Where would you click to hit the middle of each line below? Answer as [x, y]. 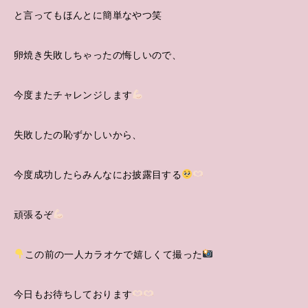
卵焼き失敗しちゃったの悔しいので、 [98, 55]
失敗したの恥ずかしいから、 [78, 135]
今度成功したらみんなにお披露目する [98, 175]
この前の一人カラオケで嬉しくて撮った [113, 255]
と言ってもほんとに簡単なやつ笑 [88, 15]
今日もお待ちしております [73, 295]
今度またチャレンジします [73, 95]
